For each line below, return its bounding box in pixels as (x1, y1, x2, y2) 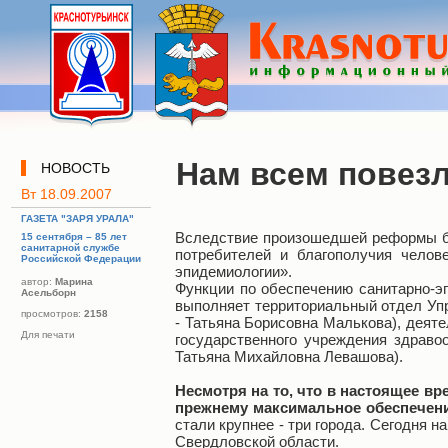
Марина (55, 276, 93, 287)
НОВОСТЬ (41, 160, 110, 176)
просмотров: (21, 308, 84, 319)
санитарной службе (21, 242, 120, 253)
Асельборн (21, 287, 76, 298)
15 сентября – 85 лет (21, 231, 127, 242)
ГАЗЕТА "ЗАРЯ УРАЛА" (21, 213, 134, 224)
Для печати (21, 329, 75, 340)
